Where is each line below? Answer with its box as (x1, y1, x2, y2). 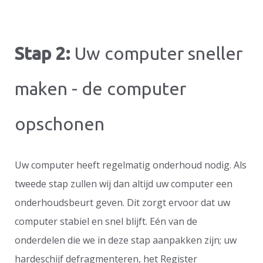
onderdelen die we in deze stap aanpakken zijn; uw (15, 233, 237, 247)
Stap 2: (15, 43, 70, 63)
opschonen (15, 113, 104, 134)
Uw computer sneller (70, 43, 242, 63)
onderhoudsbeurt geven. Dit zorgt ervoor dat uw (15, 195, 230, 209)
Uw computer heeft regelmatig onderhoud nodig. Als (15, 158, 247, 171)
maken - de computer (15, 78, 186, 99)
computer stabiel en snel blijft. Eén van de (15, 214, 197, 228)
